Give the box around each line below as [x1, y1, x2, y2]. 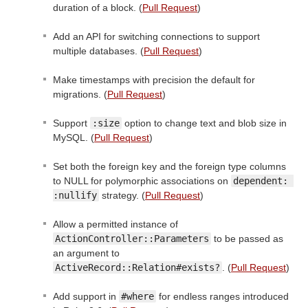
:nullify [53, 190, 97, 201]
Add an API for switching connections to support [53, 31, 260, 43]
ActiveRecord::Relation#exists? [55, 262, 220, 274]
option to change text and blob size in [122, 118, 287, 129]
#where [121, 291, 154, 302]
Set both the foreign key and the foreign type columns [53, 161, 286, 173]
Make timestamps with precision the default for [53, 74, 255, 86]
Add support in [53, 291, 119, 302]
